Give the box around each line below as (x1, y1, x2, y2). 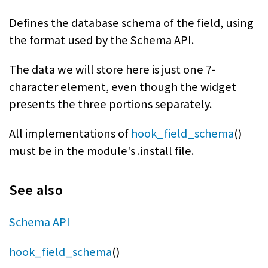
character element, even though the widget (9, 79, 236, 95)
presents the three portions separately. (9, 96, 212, 112)
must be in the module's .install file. (9, 143, 194, 159)
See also (9, 181, 63, 200)
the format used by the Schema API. (9, 32, 194, 48)
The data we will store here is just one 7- (9, 62, 216, 78)
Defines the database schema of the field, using (9, 14, 254, 31)
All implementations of (9, 126, 131, 142)
